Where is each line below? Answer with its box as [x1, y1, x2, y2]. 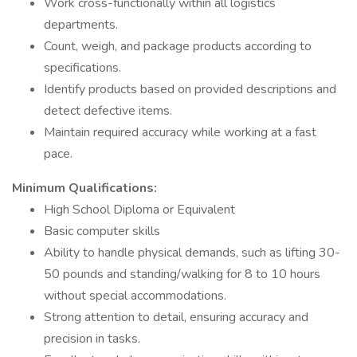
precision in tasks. [44, 330, 140, 347]
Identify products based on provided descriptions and [44, 80, 336, 98]
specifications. [44, 59, 121, 76]
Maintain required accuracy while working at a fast [44, 124, 316, 141]
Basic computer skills [44, 222, 160, 240]
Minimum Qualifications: [12, 179, 157, 197]
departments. [44, 16, 118, 33]
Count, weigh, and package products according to [44, 37, 312, 55]
